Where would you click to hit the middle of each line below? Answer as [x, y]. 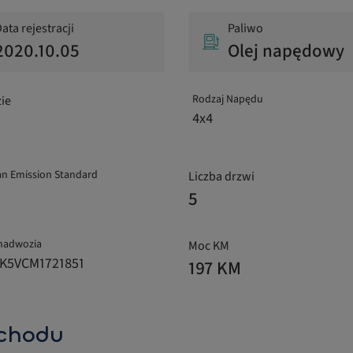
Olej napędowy [286, 51]
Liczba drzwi [221, 177]
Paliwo [245, 29]
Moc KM [209, 246]
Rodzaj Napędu [228, 100]
